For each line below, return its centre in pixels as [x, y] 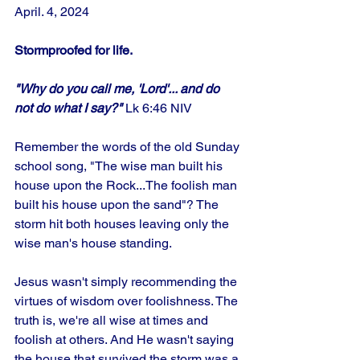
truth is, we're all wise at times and [113, 320]
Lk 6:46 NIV [157, 108]
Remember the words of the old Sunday [129, 147]
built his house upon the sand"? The [118, 205]
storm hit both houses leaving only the [123, 224]
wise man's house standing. [95, 243]
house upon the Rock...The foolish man [127, 185]
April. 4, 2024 [52, 12]
